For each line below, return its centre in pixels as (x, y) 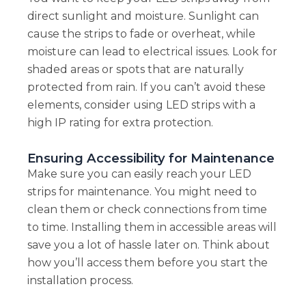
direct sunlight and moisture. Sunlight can (143, 16)
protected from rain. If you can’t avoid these (146, 87)
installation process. (80, 280)
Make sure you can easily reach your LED (139, 173)
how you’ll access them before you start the (147, 262)
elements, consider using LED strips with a (141, 105)
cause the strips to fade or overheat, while (141, 33)
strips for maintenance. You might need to (142, 191)
